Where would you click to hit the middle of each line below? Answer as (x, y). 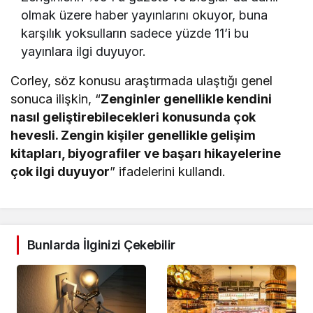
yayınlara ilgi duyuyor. (84, 51)
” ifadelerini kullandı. (168, 172)
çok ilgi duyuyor (60, 172)
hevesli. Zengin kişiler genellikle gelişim (133, 135)
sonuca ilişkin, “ (56, 99)
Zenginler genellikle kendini (187, 99)
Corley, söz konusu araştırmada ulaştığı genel (142, 81)
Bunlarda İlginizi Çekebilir (101, 245)
